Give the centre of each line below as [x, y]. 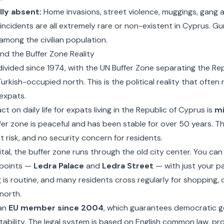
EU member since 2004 [56, 208]
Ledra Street [127, 166]
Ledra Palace [58, 166]
